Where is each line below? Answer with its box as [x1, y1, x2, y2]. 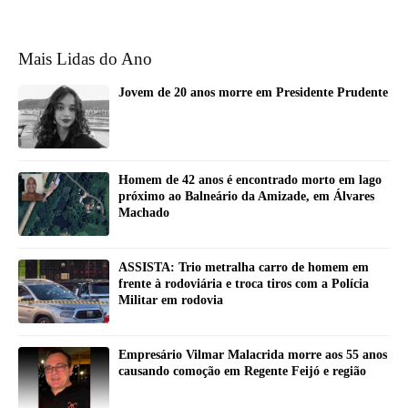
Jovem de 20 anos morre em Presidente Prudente [118, 86, 388, 100]
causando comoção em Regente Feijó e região [118, 364, 366, 379]
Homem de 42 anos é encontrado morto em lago [118, 173, 382, 188]
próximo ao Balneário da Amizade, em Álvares [118, 189, 374, 204]
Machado [118, 206, 169, 220]
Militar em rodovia [118, 293, 223, 308]
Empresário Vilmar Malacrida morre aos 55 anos [118, 348, 387, 362]
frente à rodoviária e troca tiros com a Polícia [118, 277, 369, 291]
